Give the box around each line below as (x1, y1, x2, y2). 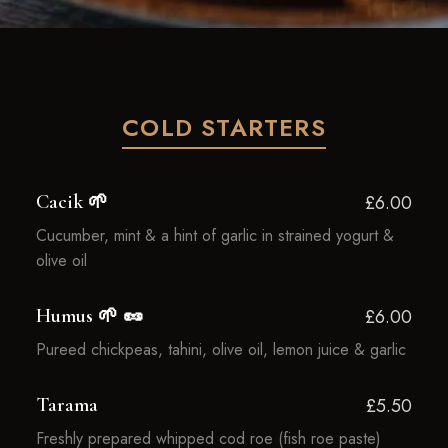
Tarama (35, 393, 98, 417)
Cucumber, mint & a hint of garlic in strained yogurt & (35, 224, 394, 247)
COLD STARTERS (122, 110, 326, 145)
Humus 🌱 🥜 (35, 304, 143, 328)
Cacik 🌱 (35, 190, 108, 214)
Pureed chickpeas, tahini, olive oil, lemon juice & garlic (35, 338, 406, 361)
